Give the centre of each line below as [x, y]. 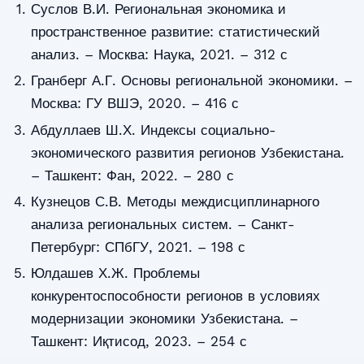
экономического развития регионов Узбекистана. [187, 152]
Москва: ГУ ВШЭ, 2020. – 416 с [134, 104]
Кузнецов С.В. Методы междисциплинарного [175, 201]
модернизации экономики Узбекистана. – [164, 319]
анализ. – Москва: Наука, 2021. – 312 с [159, 55]
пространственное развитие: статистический [175, 32]
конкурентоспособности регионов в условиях [175, 296]
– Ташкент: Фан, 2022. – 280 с [132, 175]
